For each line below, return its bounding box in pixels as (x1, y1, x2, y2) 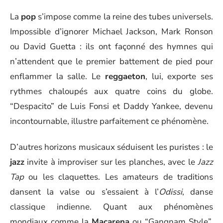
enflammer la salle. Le (10, 70, 105, 82)
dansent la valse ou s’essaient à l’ (10, 186, 159, 198)
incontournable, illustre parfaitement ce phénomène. (10, 115, 209, 127)
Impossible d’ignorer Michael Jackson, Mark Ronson (10, 25, 213, 37)
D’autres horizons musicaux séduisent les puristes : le (10, 141, 213, 153)
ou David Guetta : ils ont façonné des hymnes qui (10, 40, 213, 52)
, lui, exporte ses (145, 70, 214, 82)
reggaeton (105, 70, 145, 82)
